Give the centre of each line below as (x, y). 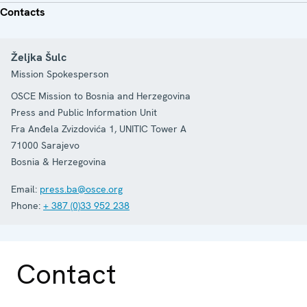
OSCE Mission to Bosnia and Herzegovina (101, 96)
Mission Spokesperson (60, 74)
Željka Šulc (39, 57)
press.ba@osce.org (81, 189)
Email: (24, 189)
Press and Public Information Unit (84, 112)
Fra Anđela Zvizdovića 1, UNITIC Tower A (99, 128)
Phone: (26, 205)
